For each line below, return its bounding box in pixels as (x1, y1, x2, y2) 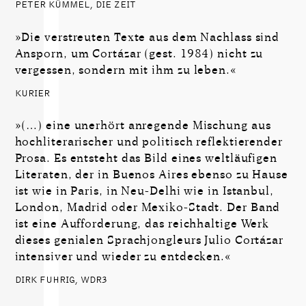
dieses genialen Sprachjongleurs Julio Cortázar (14, 233, 283, 248)
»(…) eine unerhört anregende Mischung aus (14, 118, 271, 133)
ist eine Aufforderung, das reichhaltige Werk (14, 217, 270, 232)
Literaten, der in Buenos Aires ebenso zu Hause (14, 167, 288, 182)
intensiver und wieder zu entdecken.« (14, 249, 232, 264)
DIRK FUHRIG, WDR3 (14, 274, 107, 286)
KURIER (14, 87, 50, 99)
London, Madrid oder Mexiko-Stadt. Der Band (14, 200, 281, 215)
